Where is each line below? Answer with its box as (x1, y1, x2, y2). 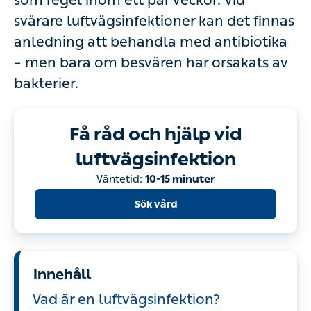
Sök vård (134, 198, 177, 210)
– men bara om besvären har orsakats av (14, 54, 288, 71)
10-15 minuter (144, 173, 215, 185)
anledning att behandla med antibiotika (14, 33, 287, 50)
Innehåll (33, 266, 91, 283)
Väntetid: (96, 173, 142, 185)
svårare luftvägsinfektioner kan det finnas (14, 12, 294, 29)
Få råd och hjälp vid (69, 123, 242, 145)
